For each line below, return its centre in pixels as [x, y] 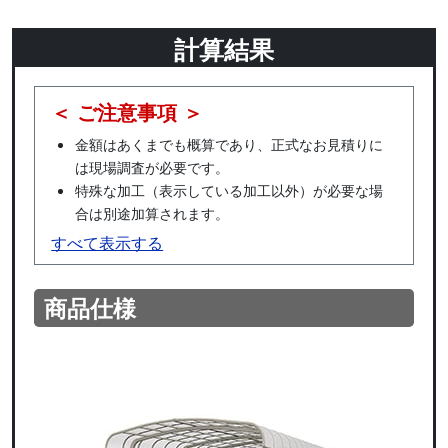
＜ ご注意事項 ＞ [127, 112]
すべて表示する [107, 243]
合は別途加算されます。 [152, 213]
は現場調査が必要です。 [152, 167]
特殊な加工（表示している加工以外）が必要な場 [229, 190]
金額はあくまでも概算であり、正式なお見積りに [229, 144]
